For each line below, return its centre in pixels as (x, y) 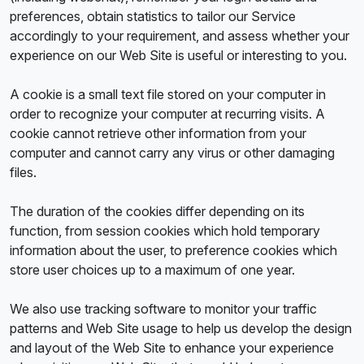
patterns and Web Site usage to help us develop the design (181, 328)
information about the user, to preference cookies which (173, 250)
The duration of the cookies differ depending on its (157, 211)
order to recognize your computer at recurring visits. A (167, 114)
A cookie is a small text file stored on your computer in (168, 94)
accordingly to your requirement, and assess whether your (180, 36)
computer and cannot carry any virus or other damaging (172, 153)
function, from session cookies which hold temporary (165, 231)
